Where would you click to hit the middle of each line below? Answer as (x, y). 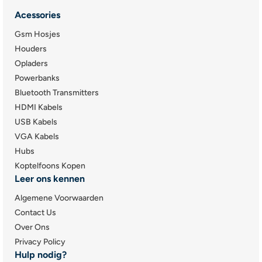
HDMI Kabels (39, 107)
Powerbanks (37, 78)
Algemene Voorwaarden (59, 198)
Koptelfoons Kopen (50, 166)
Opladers (31, 63)
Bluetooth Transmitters (57, 93)
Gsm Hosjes (37, 34)
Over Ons (32, 227)
